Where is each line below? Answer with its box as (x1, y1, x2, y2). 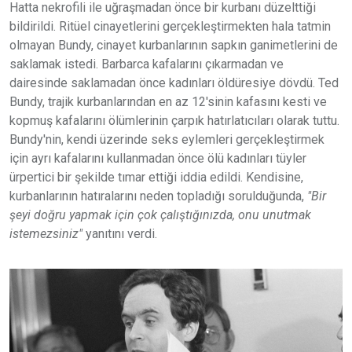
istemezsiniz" (9, 225, 82, 241)
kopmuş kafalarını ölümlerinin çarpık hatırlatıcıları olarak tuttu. (9, 112, 339, 128)
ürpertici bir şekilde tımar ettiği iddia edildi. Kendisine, (9, 169, 303, 185)
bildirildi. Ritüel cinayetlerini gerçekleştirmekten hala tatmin (9, 18, 331, 34)
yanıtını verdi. (82, 225, 157, 241)
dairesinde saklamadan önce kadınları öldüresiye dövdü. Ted (9, 75, 339, 90)
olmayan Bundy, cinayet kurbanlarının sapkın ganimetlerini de (9, 37, 338, 53)
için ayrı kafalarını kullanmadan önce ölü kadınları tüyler (9, 150, 306, 166)
